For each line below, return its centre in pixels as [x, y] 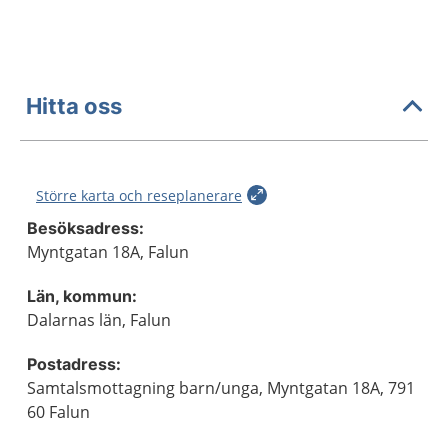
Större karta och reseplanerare [139, 195]
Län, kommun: [82, 296]
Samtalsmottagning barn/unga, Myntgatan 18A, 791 [221, 388]
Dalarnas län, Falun [99, 320]
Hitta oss [74, 105]
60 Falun [58, 412]
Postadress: [74, 364]
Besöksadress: [85, 228]
